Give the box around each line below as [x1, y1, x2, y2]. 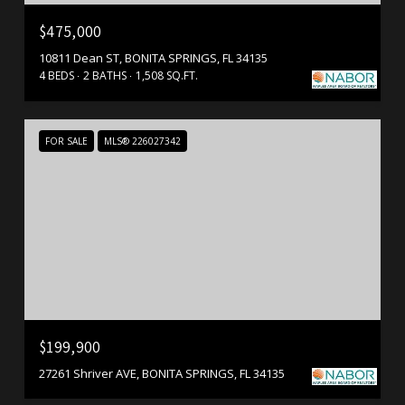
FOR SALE [45, 134, 88, 147]
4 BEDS [39, 67, 74, 83]
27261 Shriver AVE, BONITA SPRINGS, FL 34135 [39, 364, 285, 381]
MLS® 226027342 [104, 134, 181, 147]
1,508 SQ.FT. [136, 67, 198, 83]
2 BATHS [83, 67, 127, 83]
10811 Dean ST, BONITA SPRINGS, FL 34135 [39, 49, 268, 66]
